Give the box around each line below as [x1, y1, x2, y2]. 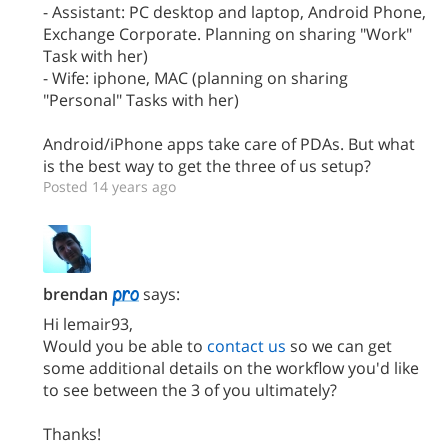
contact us [207, 335, 286, 358]
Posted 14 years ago [43, 176, 176, 196]
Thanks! [43, 423, 101, 446]
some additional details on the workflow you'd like [43, 357, 419, 380]
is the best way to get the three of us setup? [43, 154, 371, 177]
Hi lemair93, [43, 313, 133, 336]
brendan [43, 282, 108, 305]
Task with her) [43, 44, 148, 67]
